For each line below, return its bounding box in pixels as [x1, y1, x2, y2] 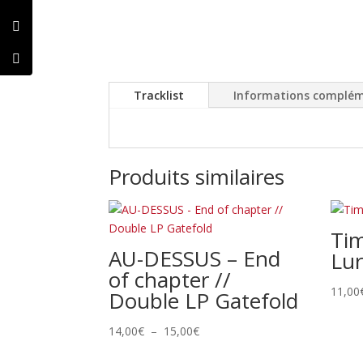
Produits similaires [109, 161, 285, 191]
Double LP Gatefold [109, 285, 299, 315]
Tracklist [134, 87, 185, 103]
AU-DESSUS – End [109, 243, 281, 273]
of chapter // [109, 264, 232, 294]
